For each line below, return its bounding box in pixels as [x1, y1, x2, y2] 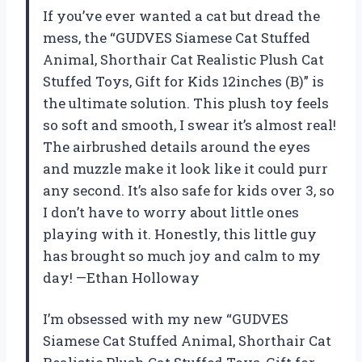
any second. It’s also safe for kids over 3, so [43, 180, 335, 200]
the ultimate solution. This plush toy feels [43, 93, 329, 112]
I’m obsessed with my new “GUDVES [43, 309, 288, 328]
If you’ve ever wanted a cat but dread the [43, 6, 320, 25]
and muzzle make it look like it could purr [43, 158, 328, 178]
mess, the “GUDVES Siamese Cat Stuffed [43, 27, 310, 47]
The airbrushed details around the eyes [43, 137, 310, 156]
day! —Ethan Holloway [43, 267, 200, 287]
